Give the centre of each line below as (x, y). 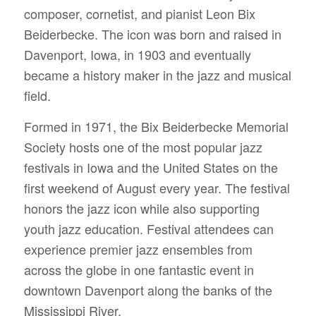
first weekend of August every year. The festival (157, 188)
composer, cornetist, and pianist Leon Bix (139, 13)
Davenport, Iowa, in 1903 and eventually (137, 54)
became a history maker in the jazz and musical (157, 74)
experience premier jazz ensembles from (138, 249)
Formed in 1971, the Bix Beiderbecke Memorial (156, 127)
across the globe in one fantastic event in (139, 270)
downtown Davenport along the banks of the (148, 290)
